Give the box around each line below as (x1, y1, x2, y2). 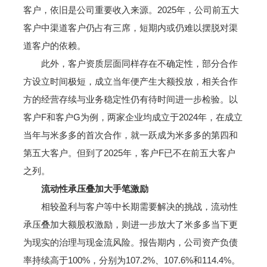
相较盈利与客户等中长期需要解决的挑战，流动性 (23, 201, 238, 212)
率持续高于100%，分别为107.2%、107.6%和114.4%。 (23, 255, 240, 265)
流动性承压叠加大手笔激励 (23, 184, 148, 194)
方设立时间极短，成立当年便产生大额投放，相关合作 (23, 76, 238, 86)
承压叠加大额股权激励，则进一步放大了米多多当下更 (23, 219, 238, 229)
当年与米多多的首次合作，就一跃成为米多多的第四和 (23, 130, 238, 140)
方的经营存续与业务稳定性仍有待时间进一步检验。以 (23, 94, 238, 104)
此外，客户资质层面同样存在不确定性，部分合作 (23, 58, 238, 69)
